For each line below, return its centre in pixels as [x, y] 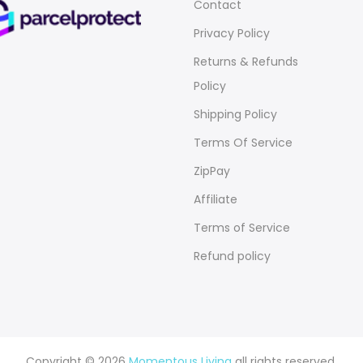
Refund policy [232, 256]
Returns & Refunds [246, 61]
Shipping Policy [235, 114]
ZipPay [212, 171]
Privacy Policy [232, 33]
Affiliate [216, 199]
